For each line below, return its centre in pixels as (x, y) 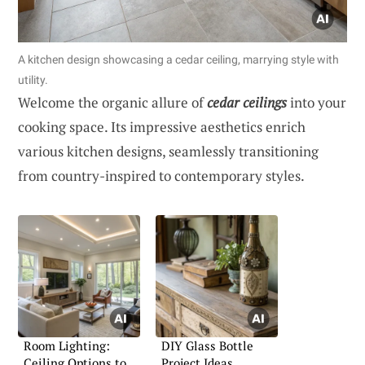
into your (317, 102)
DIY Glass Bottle (207, 345)
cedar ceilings (247, 102)
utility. (33, 79)
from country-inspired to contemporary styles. (161, 175)
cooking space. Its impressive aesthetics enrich (162, 126)
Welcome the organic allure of (112, 102)
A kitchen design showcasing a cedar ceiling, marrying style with (178, 59)
